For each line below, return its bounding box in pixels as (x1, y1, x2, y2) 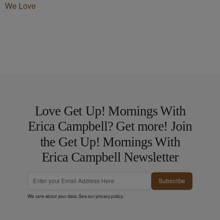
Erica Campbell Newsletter (41, 149, 179, 165)
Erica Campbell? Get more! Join (28, 118, 192, 134)
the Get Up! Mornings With (40, 134, 180, 149)
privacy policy (95, 192, 123, 199)
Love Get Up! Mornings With (34, 103, 186, 118)
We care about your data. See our (27, 192, 96, 199)
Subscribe (159, 176, 185, 185)
